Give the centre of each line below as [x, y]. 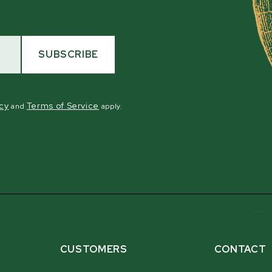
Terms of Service [63, 106]
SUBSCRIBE [68, 55]
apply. [111, 107]
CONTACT [240, 249]
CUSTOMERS [93, 249]
